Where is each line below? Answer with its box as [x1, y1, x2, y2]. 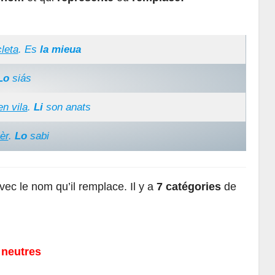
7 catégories [157, 180, 221, 193]
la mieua [39, 44, 81, 56]
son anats [45, 101, 91, 114]
